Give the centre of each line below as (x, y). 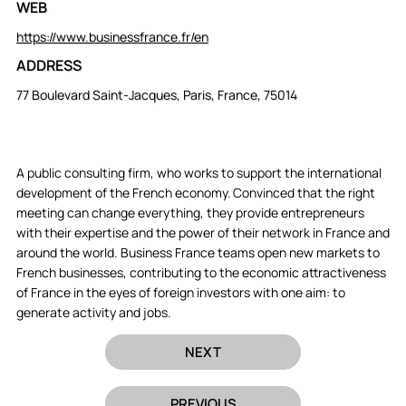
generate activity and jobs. (93, 312)
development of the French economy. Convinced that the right (195, 192)
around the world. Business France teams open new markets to (198, 252)
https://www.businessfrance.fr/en (112, 36)
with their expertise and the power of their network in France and (203, 232)
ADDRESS (48, 66)
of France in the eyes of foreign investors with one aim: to (180, 292)
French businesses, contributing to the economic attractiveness (201, 272)
